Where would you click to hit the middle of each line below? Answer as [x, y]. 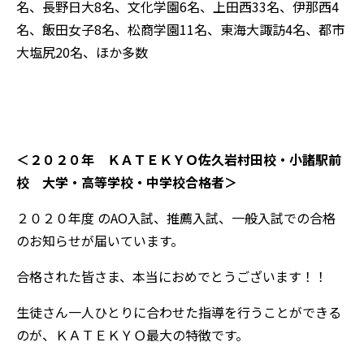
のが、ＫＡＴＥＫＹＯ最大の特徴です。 [132, 334]
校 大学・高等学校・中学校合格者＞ [127, 182]
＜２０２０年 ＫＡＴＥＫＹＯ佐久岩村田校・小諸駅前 [179, 159]
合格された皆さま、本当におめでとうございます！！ [172, 276]
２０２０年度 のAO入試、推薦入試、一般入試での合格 [176, 217]
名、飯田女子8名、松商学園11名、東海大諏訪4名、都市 [180, 29]
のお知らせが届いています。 [100, 240]
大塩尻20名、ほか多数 [82, 52]
